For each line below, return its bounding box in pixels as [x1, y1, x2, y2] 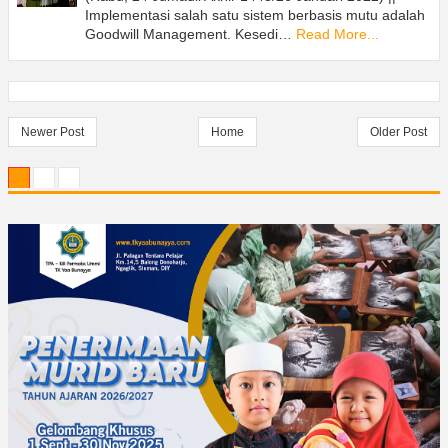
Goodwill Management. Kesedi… [85, 25, 292, 42]
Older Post [370, 125, 427, 140]
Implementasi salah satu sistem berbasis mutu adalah [85, 6, 425, 23]
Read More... [296, 25, 379, 42]
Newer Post [21, 125, 84, 140]
